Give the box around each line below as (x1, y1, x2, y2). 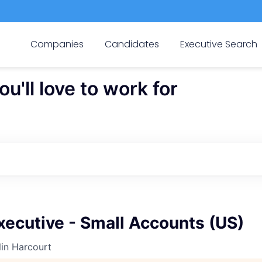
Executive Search (180, 37, 258, 51)
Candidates (104, 37, 159, 51)
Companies (30, 37, 84, 51)
